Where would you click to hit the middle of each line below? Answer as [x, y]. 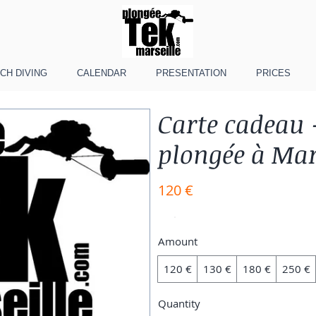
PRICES [273, 73]
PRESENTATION [191, 73]
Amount [178, 241]
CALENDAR [102, 73]
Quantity [179, 303]
